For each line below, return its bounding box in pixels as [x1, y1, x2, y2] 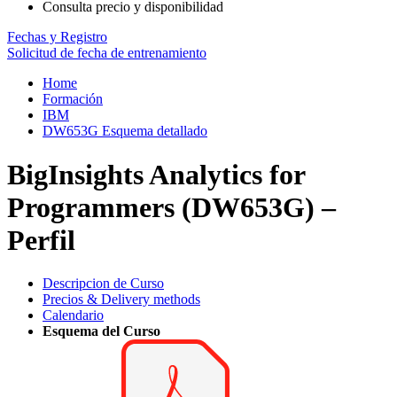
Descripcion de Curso [43, 276, 164, 292]
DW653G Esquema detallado [43, 123, 207, 139]
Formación [43, 91, 103, 107]
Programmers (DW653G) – [7, 191, 336, 223]
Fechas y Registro [7, 29, 107, 45]
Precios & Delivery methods [43, 292, 200, 307]
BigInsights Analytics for [7, 158, 305, 191]
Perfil [7, 223, 75, 256]
